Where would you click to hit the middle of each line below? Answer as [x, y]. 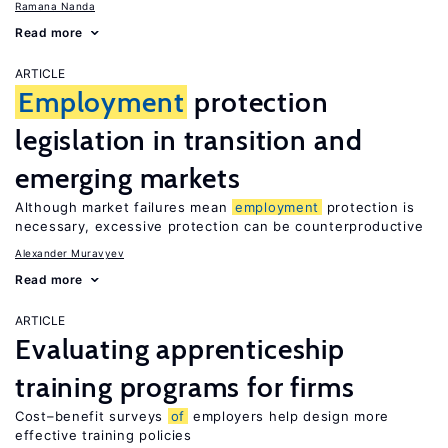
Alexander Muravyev [69, 253]
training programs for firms [185, 387]
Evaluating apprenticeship [180, 349]
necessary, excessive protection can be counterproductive [219, 226]
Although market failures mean [123, 207]
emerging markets [128, 178]
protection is [368, 207]
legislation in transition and [189, 140]
